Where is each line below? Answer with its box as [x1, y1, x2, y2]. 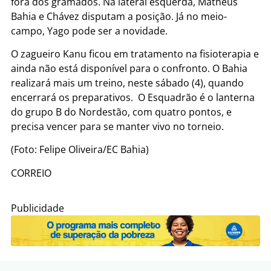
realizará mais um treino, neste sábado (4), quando [11, 76, 244, 90]
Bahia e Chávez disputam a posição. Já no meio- [11, 9, 227, 23]
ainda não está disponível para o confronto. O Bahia [11, 62, 247, 76]
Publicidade [11, 201, 64, 215]
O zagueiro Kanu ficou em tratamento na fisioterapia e [11, 47, 259, 61]
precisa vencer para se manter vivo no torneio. [11, 120, 224, 134]
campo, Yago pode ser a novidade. [11, 24, 168, 38]
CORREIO [11, 166, 51, 180]
